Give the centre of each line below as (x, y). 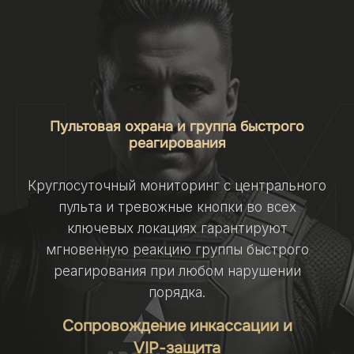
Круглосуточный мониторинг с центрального (177, 186)
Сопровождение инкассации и (177, 326)
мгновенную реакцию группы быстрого (177, 250)
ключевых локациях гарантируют (177, 228)
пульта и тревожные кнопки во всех (177, 207)
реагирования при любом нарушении (177, 271)
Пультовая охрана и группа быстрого (177, 126)
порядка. (177, 292)
